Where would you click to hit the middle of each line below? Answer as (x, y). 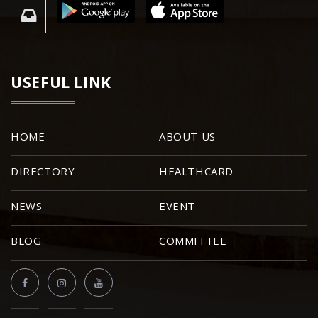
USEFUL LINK (61, 82)
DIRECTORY (43, 171)
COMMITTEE (193, 241)
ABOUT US (187, 136)
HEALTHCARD (196, 171)
